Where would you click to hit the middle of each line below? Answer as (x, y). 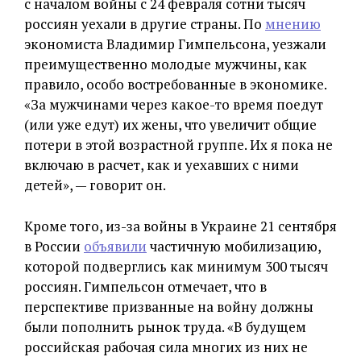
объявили (115, 246)
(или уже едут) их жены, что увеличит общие (170, 124)
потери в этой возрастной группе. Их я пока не (178, 145)
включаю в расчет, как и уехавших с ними (162, 165)
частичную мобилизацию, (234, 246)
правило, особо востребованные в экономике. (175, 84)
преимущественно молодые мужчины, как (166, 64)
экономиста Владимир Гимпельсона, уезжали (175, 44)
